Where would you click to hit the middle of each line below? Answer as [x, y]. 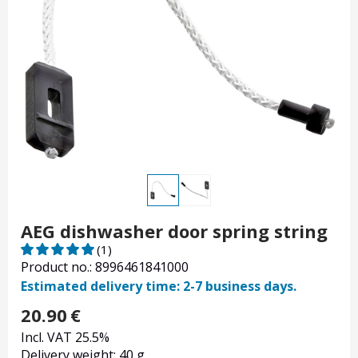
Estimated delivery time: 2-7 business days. [159, 286]
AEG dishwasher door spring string [174, 231]
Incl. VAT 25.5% [65, 338]
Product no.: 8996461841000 [105, 267]
